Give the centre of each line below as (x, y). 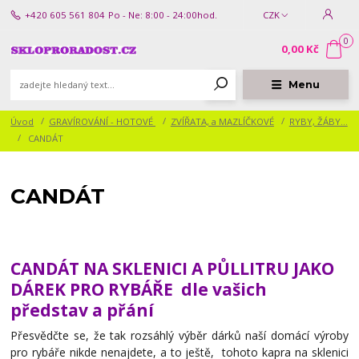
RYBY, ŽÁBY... (318, 122)
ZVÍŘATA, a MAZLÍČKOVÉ (222, 122)
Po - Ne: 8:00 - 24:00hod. (162, 14)
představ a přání (83, 310)
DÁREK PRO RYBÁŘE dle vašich (139, 289)
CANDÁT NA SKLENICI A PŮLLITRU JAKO (173, 268)
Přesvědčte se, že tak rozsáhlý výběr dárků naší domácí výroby (179, 336)
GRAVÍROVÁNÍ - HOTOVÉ (102, 122)
